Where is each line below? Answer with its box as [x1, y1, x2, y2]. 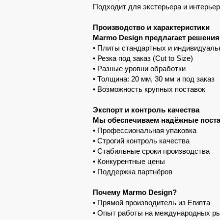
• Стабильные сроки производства [93, 147, 210, 155]
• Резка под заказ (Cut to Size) [93, 54, 193, 62]
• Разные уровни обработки [93, 64, 186, 73]
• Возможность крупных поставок [93, 85, 205, 93]
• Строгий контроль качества [93, 137, 190, 145]
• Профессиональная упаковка [93, 126, 196, 135]
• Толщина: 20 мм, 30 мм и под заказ [93, 75, 215, 83]
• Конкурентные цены [93, 157, 165, 165]
